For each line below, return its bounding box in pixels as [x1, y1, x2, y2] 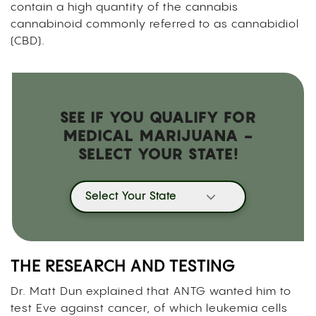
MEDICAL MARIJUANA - [62, 126, 254, 145]
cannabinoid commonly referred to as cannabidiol [11, 18, 299, 30]
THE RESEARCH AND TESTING [11, 258, 239, 275]
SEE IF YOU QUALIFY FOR [59, 107, 257, 126]
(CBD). [11, 35, 49, 47]
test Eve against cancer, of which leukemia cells [11, 302, 288, 315]
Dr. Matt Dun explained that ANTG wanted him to [11, 285, 291, 298]
